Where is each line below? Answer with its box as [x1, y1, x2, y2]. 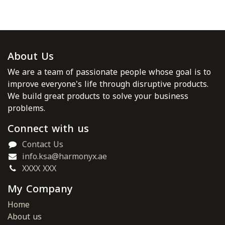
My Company [8, 179, 73, 199]
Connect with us [8, 119, 89, 139]
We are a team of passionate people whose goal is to [8, 64, 211, 80]
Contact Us [22, 137, 63, 153]
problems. [8, 100, 45, 117]
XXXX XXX [22, 161, 56, 177]
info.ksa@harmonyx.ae [22, 149, 107, 165]
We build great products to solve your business [8, 88, 188, 104]
